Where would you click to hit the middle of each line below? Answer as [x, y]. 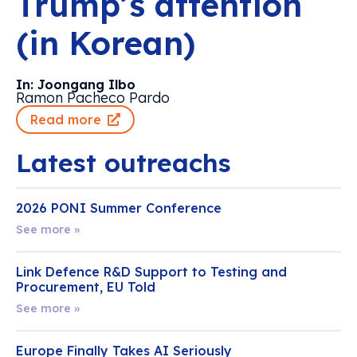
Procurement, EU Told [86, 286]
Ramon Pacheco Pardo [93, 97]
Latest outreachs [124, 162]
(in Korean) [106, 43]
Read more [66, 119]
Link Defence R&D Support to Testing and [151, 271]
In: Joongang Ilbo [76, 84]
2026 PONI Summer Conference [119, 208]
